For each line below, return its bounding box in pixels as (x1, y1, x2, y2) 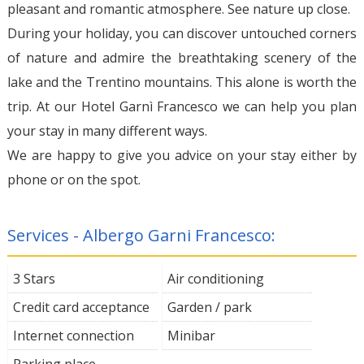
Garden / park (167, 297, 252, 316)
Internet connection (12, 326, 134, 344)
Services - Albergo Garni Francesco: (6, 223, 275, 246)
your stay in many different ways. (6, 121, 207, 140)
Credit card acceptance (12, 297, 149, 316)
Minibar (167, 326, 215, 344)
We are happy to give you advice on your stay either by (6, 145, 357, 164)
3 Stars (12, 269, 55, 288)
